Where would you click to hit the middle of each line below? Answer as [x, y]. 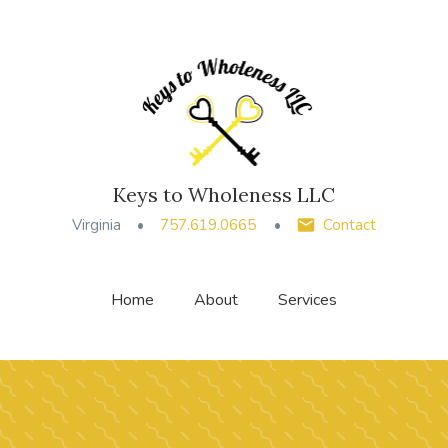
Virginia [96, 225]
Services [307, 300]
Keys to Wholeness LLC [224, 194]
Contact [349, 225]
